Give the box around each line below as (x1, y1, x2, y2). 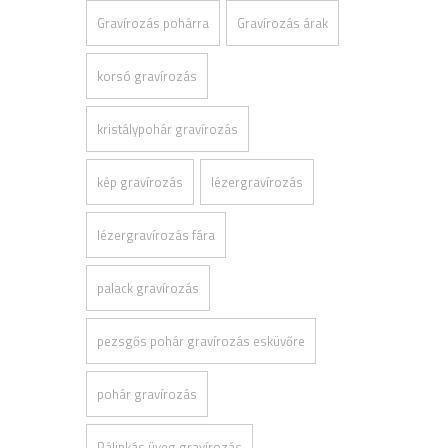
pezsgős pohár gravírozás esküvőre (97, 331, 305, 351)
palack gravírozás (97, 278, 199, 298)
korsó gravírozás (97, 66, 197, 86)
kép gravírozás (97, 172, 183, 192)
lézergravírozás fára (97, 225, 215, 245)
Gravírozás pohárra (97, 13, 209, 33)
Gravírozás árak (237, 13, 328, 33)
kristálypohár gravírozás (97, 119, 238, 139)
